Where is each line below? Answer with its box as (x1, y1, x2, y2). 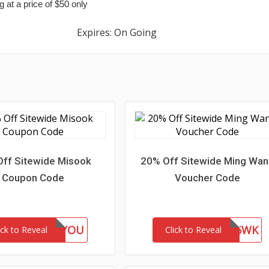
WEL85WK (207, 223, 259, 237)
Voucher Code (174, 172, 240, 184)
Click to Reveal (165, 224, 222, 235)
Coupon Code (1, 172, 64, 184)
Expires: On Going (76, 26, 157, 39)
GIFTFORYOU (16, 223, 84, 237)
